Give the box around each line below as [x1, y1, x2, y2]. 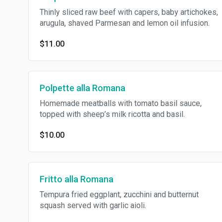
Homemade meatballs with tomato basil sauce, [40, 99, 202, 108]
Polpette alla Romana [40, 83, 125, 93]
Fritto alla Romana [40, 174, 113, 184]
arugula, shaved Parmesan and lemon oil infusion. [40, 18, 210, 28]
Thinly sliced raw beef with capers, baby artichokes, [40, 7, 218, 17]
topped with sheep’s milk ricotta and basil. [40, 110, 185, 119]
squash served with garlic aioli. [40, 201, 146, 210]
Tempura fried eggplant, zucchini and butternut [40, 190, 199, 199]
